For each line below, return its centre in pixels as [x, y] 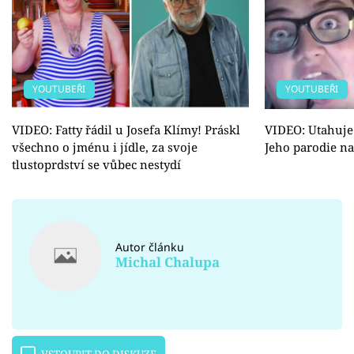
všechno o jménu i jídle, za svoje [105, 147]
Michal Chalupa [168, 262]
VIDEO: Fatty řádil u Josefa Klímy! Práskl [126, 129]
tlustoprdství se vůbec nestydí [96, 164]
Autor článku [150, 247]
